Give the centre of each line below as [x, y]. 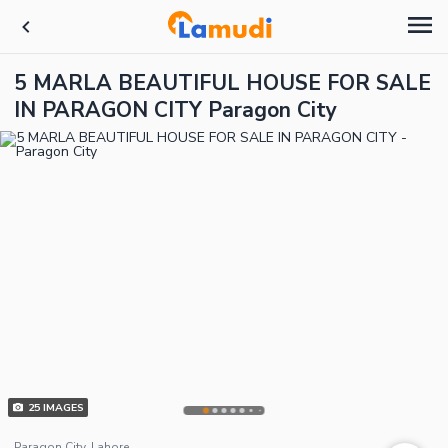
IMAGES [61, 407]
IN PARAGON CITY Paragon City [175, 110]
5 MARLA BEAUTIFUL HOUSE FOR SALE [222, 83]
